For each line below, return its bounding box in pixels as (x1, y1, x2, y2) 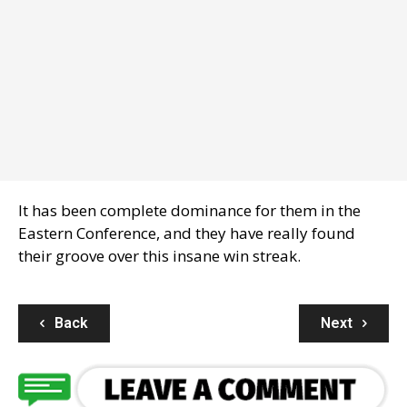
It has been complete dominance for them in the (18, 199, 361, 221)
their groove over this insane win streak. (18, 244, 301, 266)
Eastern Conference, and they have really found (18, 222, 355, 243)
